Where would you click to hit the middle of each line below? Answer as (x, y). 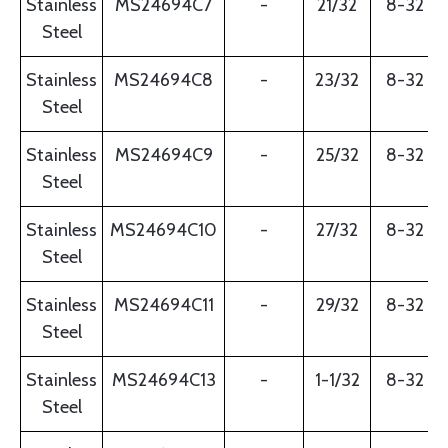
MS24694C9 (163, 155)
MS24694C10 (163, 230)
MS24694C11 (163, 305)
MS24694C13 (163, 380)
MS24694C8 (163, 80)
